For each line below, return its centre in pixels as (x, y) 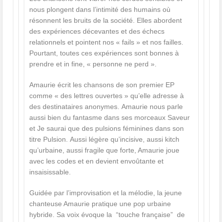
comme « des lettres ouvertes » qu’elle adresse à (106, 96)
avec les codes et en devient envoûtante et (96, 161)
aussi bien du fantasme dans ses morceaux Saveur (109, 118)
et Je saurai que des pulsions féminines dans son (106, 129)
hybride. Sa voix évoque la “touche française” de (107, 215)
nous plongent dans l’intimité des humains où (100, 10)
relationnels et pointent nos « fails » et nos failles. (106, 42)
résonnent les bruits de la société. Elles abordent (105, 21)
